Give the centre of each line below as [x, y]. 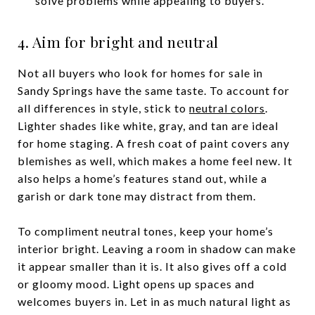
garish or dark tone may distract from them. [137, 196]
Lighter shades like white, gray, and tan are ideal [148, 126]
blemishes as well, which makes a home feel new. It [155, 161]
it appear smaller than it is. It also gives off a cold [152, 266]
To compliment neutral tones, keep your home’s [146, 231]
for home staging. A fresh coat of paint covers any [154, 143]
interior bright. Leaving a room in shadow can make [157, 249]
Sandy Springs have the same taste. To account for [154, 90]
